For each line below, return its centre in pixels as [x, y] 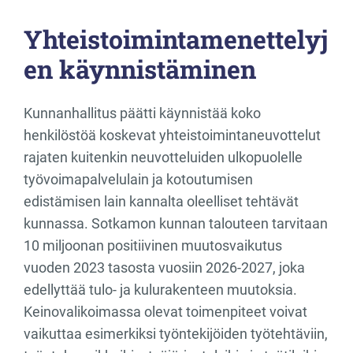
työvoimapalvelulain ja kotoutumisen [138, 180]
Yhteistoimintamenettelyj [176, 39]
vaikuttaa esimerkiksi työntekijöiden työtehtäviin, [176, 334]
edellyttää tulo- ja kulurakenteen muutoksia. [160, 290]
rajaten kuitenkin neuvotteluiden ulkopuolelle [163, 158]
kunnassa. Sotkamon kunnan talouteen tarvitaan [176, 224]
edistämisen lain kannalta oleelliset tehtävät [161, 202]
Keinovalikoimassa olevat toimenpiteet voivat [165, 312]
